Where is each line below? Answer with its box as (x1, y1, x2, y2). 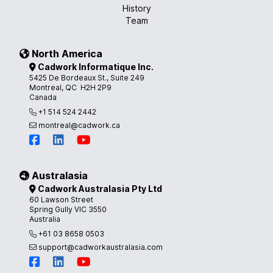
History (122, 3, 151, 13)
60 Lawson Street (29, 195, 93, 204)
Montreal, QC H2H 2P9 (29, 83, 112, 92)
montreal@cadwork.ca (37, 121, 120, 130)
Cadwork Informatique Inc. (36, 62, 154, 72)
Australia (29, 214, 60, 224)
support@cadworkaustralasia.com (37, 243, 163, 252)
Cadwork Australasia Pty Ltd (36, 183, 162, 194)
